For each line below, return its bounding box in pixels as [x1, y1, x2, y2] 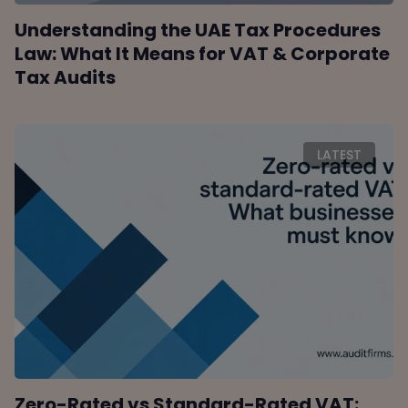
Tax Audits [15, 65, 117, 91]
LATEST [316, 146, 362, 165]
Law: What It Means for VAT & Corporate [15, 41, 391, 67]
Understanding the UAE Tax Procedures [15, 17, 382, 44]
